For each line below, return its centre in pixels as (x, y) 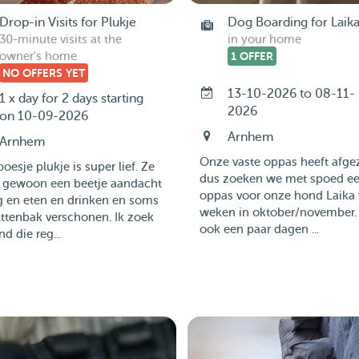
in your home (264, 40)
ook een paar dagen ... (259, 230)
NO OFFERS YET (43, 73)
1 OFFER (252, 56)
